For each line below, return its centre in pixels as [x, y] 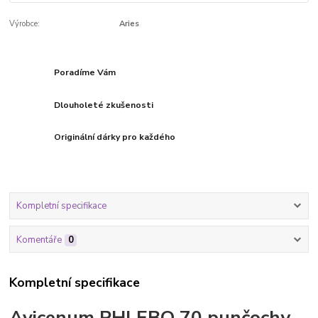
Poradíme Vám [85, 72]
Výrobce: [25, 24]
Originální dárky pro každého [115, 137]
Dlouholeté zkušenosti [104, 105]
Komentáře [39, 240]
